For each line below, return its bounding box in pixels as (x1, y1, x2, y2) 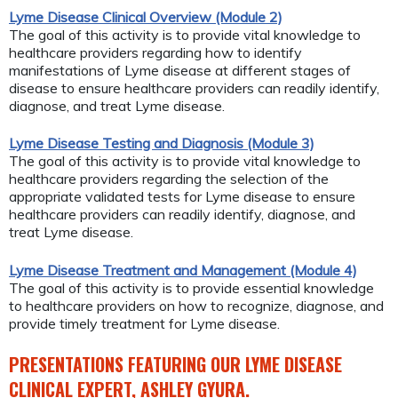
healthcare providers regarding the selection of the (9, 170, 329, 188)
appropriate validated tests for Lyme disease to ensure (9, 187, 355, 206)
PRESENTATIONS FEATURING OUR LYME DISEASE (9, 351, 342, 378)
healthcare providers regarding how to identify (9, 43, 302, 61)
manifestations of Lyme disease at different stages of (9, 60, 351, 79)
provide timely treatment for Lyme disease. (9, 314, 280, 332)
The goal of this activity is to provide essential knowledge (9, 278, 374, 297)
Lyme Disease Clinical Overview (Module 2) (9, 7, 283, 26)
